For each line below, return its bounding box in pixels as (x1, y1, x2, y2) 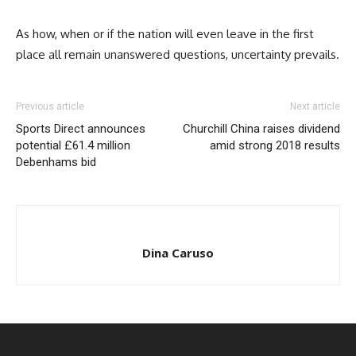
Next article (290, 100, 340, 112)
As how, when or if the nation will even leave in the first (16, 25, 314, 41)
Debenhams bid (16, 154, 96, 169)
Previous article (16, 100, 84, 112)
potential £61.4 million (16, 137, 130, 153)
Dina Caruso (142, 244, 214, 261)
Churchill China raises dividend (183, 121, 340, 136)
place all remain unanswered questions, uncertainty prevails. (16, 46, 339, 62)
